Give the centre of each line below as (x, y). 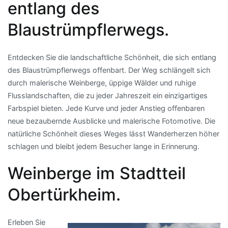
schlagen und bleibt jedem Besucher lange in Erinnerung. (104, 146)
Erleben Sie (26, 222)
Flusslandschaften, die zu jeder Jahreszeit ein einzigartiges (108, 95)
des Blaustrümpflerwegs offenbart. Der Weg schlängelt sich (109, 70)
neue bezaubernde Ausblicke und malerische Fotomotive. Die (111, 121)
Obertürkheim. (64, 195)
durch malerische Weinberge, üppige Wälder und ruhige (102, 82)
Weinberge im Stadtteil (97, 174)
